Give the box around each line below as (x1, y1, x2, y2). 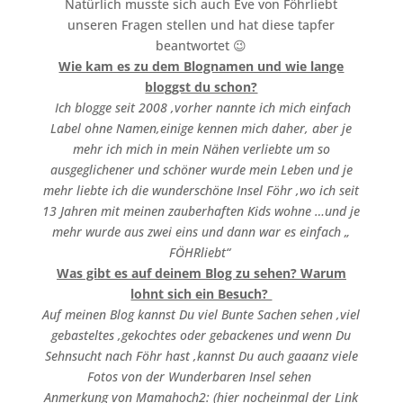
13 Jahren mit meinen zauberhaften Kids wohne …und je (42, 202, 361, 220)
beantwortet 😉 (156, 37, 247, 55)
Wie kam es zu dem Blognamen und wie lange (58, 58, 345, 76)
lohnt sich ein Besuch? (130, 285, 273, 303)
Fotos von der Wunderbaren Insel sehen (87, 368, 316, 386)
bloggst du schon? (145, 78, 258, 96)
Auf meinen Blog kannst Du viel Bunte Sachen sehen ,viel (42, 306, 361, 324)
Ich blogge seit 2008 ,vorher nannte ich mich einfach (51, 99, 352, 117)
